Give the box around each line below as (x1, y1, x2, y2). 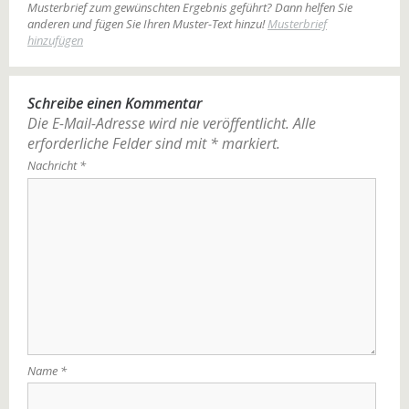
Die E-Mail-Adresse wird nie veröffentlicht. (27, 113, 289, 133)
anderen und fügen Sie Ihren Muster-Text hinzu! (27, 16, 267, 32)
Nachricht (27, 157, 79, 173)
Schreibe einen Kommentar (27, 93, 203, 113)
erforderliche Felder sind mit (27, 133, 210, 153)
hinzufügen (27, 32, 83, 48)
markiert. (218, 133, 280, 153)
